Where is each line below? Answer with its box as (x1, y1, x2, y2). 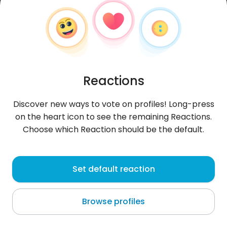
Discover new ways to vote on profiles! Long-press (13, 98, 214, 110)
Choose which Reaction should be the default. (23, 124, 204, 135)
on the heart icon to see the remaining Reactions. (15, 111, 212, 123)
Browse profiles (82, 196, 145, 207)
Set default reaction (72, 163, 155, 175)
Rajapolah (10, 175, 50, 186)
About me (10, 208, 51, 219)
